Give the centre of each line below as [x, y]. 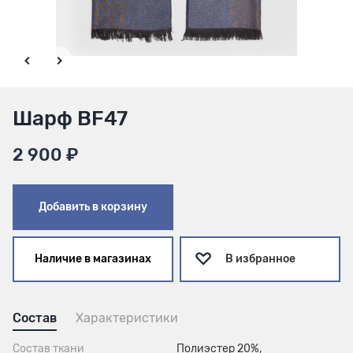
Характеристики [127, 318]
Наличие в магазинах [93, 259]
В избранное [260, 259]
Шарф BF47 [70, 119]
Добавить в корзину [93, 207]
